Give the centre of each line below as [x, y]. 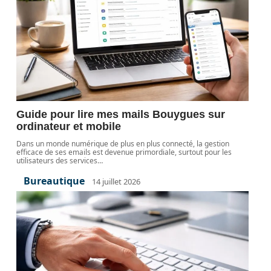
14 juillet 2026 [116, 181]
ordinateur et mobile [69, 126]
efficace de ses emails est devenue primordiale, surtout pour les [124, 152]
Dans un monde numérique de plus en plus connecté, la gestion [123, 144]
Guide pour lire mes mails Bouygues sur [121, 114]
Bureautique [54, 181]
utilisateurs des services [57, 161]
